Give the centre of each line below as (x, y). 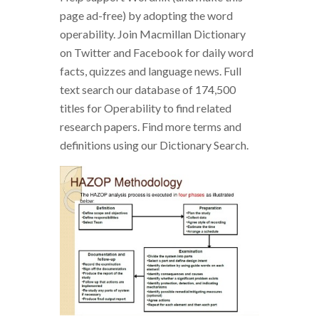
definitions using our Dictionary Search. (154, 145)
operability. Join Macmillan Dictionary (153, 34)
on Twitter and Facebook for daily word (157, 52)
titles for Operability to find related (146, 108)
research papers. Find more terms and (151, 126)
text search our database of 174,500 (148, 89)
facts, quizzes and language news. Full (151, 71)
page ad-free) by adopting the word (146, 15)
